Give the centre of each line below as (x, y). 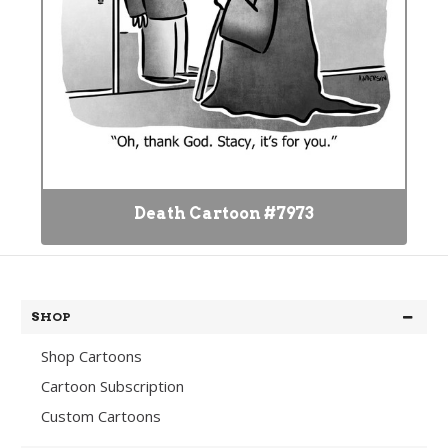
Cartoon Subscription (112, 386)
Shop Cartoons (91, 356)
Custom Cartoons (101, 416)
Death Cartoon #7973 (224, 213)
